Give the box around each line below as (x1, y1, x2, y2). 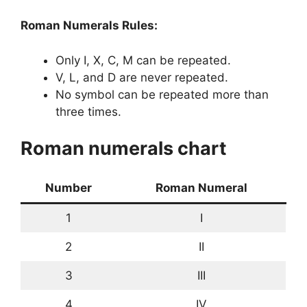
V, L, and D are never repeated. (56, 70, 232, 84)
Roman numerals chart (21, 137, 226, 160)
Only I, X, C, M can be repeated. (56, 53, 234, 67)
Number (45, 181, 92, 195)
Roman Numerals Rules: (21, 19, 160, 33)
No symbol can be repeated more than (56, 87, 269, 101)
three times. (56, 104, 125, 119)
